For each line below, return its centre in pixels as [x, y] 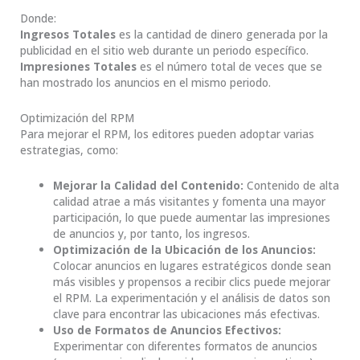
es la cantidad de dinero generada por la [222, 34]
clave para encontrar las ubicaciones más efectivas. [187, 313]
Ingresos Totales [68, 34]
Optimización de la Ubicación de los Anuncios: [185, 249]
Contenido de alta [293, 185]
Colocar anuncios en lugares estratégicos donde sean [192, 265]
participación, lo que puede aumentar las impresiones [192, 217]
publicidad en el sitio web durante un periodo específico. [164, 50]
